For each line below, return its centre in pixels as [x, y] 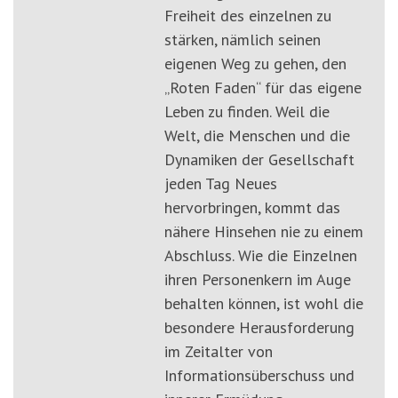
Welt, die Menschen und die [257, 136]
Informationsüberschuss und [259, 376]
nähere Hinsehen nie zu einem [264, 232]
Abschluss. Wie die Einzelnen [261, 256]
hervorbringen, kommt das [252, 208]
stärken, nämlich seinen [243, 40]
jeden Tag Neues [221, 184]
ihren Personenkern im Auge [258, 280]
